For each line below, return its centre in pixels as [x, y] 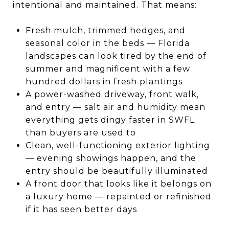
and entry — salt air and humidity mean [115, 107]
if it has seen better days [81, 209]
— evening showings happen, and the [111, 158]
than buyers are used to [81, 132]
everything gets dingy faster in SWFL [110, 120]
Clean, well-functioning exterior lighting [118, 145]
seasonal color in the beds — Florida [107, 43]
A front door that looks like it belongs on [118, 184]
